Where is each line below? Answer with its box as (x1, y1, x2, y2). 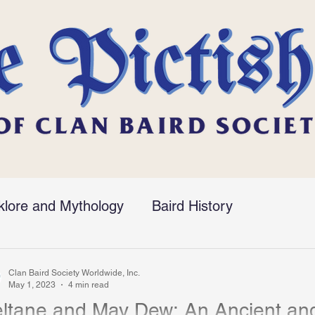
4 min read (68, 279, 109, 290)
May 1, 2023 (8, 279, 56, 290)
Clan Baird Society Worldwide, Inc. (8, 268, 140, 278)
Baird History (152, 197, 233, 214)
